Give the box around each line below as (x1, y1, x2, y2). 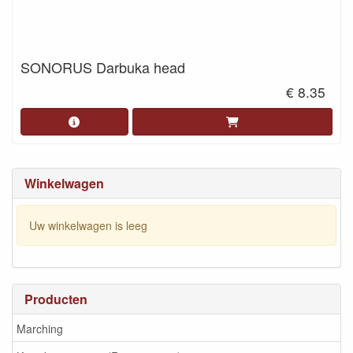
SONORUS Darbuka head (20, 56, 185, 77)
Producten (24, 290, 87, 309)
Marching (17, 320, 63, 336)
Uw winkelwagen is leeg (29, 217, 147, 233)
